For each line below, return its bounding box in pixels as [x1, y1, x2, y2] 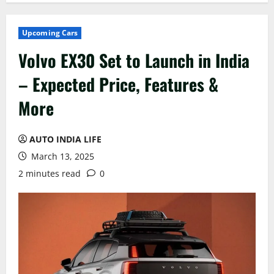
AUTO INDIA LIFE [29, 133, 102, 145]
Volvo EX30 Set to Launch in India [18, 47, 250, 73]
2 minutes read [18, 167, 81, 179]
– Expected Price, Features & [18, 71, 218, 97]
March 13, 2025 [29, 150, 94, 162]
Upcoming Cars [22, 27, 78, 38]
